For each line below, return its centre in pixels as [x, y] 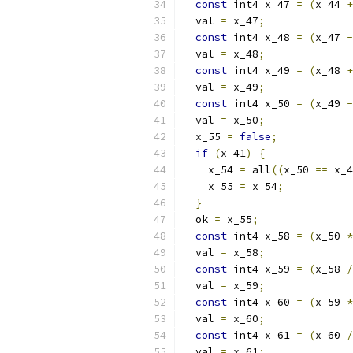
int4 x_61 [262, 335]
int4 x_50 [262, 104]
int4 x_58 [262, 236]
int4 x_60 [262, 302]
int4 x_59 [262, 269]
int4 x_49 [262, 71]
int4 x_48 [262, 37]
